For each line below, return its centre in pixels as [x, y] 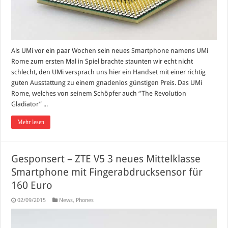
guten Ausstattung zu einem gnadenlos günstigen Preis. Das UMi [107, 82]
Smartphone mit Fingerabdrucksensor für [107, 172]
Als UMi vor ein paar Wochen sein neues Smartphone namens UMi [110, 50]
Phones [85, 200]
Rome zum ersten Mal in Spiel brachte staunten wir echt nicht [102, 61]
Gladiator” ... [30, 104]
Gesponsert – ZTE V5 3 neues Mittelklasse [106, 159]
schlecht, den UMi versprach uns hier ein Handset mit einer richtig [109, 72]
